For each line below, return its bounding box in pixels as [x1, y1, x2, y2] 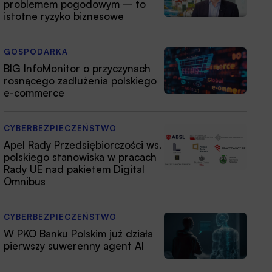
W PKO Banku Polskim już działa [4, 227, 153, 240]
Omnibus [4, 175, 46, 188]
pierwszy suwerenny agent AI [4, 239, 144, 252]
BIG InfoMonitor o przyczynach [4, 62, 151, 75]
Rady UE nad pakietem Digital [4, 163, 144, 175]
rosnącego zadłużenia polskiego [4, 74, 157, 87]
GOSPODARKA [4, 47, 68, 56]
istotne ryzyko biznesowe [4, 10, 124, 22]
